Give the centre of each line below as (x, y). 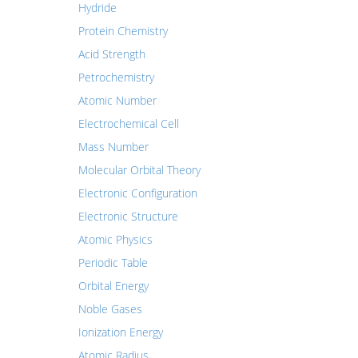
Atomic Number (117, 100)
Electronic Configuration (137, 193)
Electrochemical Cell (128, 123)
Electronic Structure (128, 216)
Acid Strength (111, 54)
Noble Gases (110, 309)
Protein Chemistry (123, 31)
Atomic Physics (115, 239)
